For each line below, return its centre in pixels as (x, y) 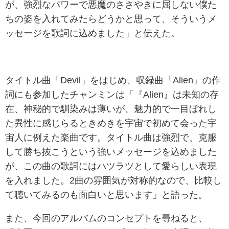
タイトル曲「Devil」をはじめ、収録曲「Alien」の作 (113, 80)
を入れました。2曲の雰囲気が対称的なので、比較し (113, 180)
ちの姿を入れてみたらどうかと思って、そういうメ (111, 19)
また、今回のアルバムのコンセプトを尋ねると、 (106, 218)
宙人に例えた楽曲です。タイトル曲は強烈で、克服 (111, 137)
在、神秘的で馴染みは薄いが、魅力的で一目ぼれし (111, 109)
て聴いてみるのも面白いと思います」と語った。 (106, 194)
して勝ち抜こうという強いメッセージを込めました (111, 152)
